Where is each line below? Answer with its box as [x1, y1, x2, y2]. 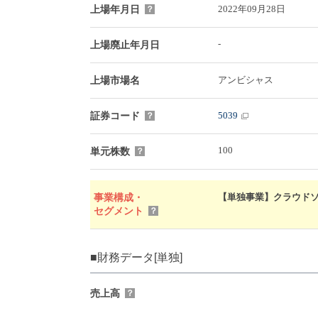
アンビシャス [218, 74, 273, 85]
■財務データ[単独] [90, 251, 182, 263]
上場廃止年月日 [90, 39, 160, 50]
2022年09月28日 [218, 3, 285, 14]
